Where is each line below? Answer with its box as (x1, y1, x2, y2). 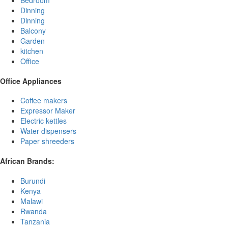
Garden (20, 36, 45, 46)
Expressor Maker (20, 105, 75, 116)
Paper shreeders (20, 136, 74, 147)
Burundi (20, 175, 45, 186)
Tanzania (20, 216, 50, 226)
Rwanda (20, 206, 47, 216)
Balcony (20, 25, 46, 36)
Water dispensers (20, 126, 76, 136)
